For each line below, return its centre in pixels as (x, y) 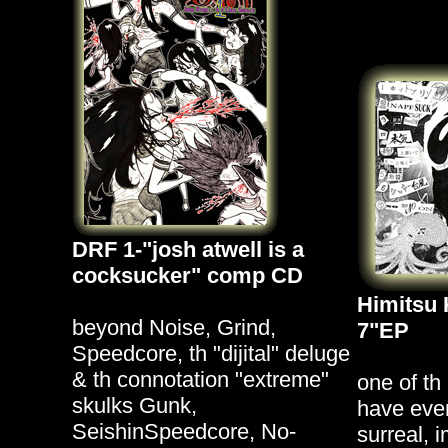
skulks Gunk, (134, 405)
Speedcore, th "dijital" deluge (210, 353)
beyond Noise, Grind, (173, 327)
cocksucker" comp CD (187, 275)
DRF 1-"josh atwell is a (187, 249)
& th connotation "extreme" (200, 379)
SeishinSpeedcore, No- (183, 431)
